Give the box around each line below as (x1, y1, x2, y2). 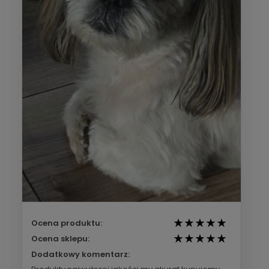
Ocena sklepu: (31, 232, 89, 244)
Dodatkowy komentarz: (31, 248, 130, 260)
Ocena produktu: (31, 217, 102, 229)
